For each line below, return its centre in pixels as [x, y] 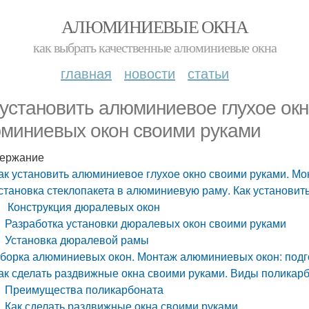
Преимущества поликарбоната [84, 289]
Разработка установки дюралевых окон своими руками [146, 223]
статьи [208, 73]
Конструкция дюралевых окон [83, 207]
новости [150, 73]
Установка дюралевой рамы [77, 240]
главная [86, 73]
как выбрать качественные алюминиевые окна [154, 47]
